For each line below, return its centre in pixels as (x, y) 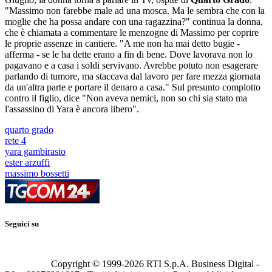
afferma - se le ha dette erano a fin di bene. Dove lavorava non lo (129, 55)
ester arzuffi (27, 163)
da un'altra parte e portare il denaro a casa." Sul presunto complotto (133, 87)
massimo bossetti (37, 174)
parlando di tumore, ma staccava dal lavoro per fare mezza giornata (133, 76)
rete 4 (15, 141)
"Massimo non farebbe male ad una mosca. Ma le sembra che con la (135, 11)
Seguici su (22, 224)
